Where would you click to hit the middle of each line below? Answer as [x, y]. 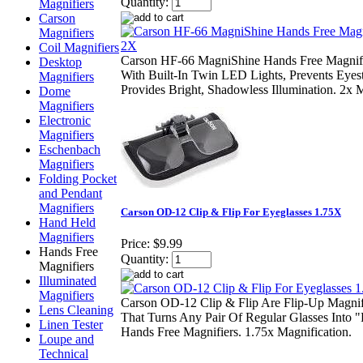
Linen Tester [71, 325]
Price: [135, 244]
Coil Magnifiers [79, 47]
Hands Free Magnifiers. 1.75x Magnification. [236, 332]
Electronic [65, 120]
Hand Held [67, 222]
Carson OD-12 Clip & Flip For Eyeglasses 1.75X [231, 212]
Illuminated [68, 281]
